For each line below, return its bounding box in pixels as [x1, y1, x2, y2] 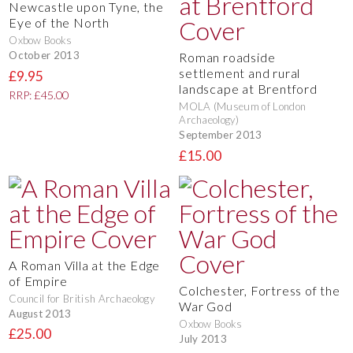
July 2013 [179, 332, 228, 345]
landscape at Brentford [179, 81, 318, 97]
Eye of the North [9, 15, 110, 31]
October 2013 [9, 48, 80, 61]
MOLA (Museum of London [179, 100, 307, 113]
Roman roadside [179, 50, 276, 65]
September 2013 [179, 128, 262, 141]
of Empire [9, 273, 68, 289]
